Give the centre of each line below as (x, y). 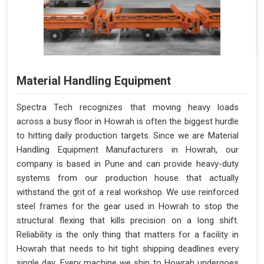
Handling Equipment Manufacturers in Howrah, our (128, 150)
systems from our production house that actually (128, 178)
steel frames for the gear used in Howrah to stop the (128, 207)
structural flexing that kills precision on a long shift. (128, 221)
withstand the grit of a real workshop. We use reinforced (128, 192)
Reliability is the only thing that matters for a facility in (128, 235)
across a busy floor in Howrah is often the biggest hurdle (128, 122)
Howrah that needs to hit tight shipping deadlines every (128, 249)
